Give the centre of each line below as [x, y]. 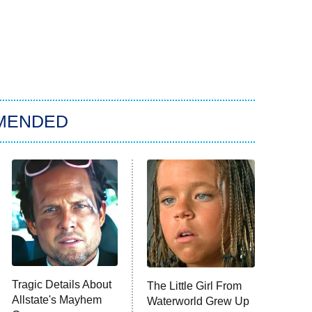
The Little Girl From [195, 286]
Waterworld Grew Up [198, 302]
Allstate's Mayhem [56, 300]
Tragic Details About [61, 285]
